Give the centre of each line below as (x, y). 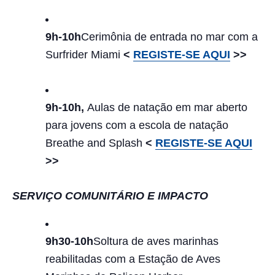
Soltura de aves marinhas (156, 241)
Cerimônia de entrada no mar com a (169, 37)
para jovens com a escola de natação (137, 125)
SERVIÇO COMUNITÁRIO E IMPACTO (110, 196)
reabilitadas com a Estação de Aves (133, 259)
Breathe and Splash (95, 143)
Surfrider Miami (84, 55)
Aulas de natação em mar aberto (167, 107)
